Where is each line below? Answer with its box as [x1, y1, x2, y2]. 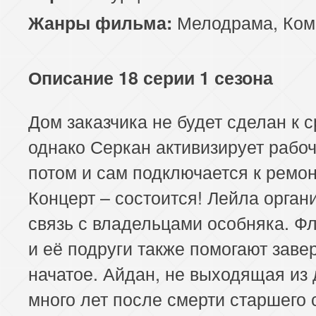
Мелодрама [177, 8, 273, 35]
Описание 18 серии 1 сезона [28, 64, 273, 90]
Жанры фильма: [28, 9, 172, 35]
